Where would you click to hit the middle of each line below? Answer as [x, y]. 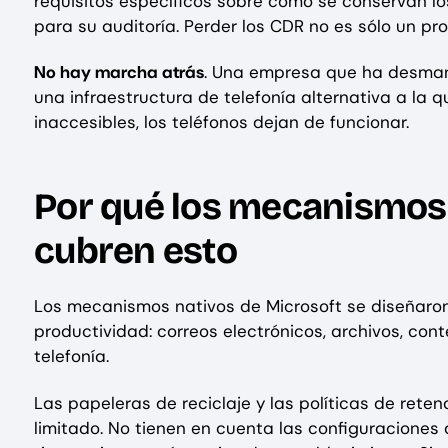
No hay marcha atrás [119, 72]
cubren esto [135, 251]
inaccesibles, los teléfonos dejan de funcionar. [221, 122]
